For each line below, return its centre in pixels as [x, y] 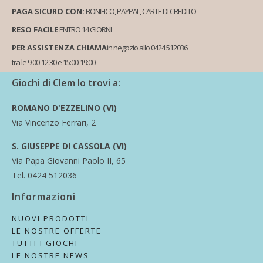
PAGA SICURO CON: [48, 11]
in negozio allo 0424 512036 [147, 47]
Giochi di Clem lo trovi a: [66, 82]
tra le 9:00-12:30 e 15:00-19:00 [53, 62]
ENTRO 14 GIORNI [85, 29]
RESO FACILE [35, 29]
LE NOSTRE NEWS [50, 255]
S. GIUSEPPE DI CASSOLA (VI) [69, 146]
